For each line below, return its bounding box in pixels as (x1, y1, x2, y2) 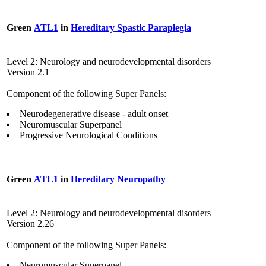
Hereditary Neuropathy (71, 173, 166, 184)
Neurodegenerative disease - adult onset (20, 109, 168, 119)
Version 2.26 (7, 218, 54, 229)
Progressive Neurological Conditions (20, 130, 157, 141)
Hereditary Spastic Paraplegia (71, 22, 191, 33)
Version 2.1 (7, 67, 49, 78)
